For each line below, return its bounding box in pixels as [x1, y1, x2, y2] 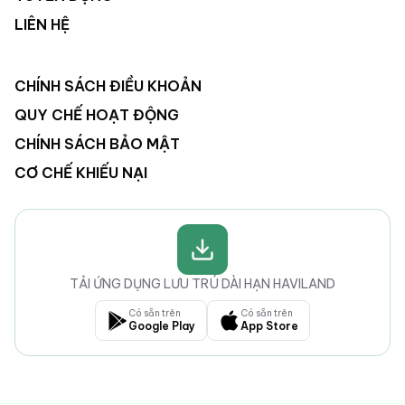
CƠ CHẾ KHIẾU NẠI [14, 164, 147, 183]
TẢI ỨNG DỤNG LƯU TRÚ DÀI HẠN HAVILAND [70, 276, 335, 293]
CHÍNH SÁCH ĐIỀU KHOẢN [14, 77, 202, 96]
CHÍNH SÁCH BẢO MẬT [14, 135, 180, 154]
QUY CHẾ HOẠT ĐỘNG [14, 106, 179, 125]
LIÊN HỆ [14, 15, 70, 34]
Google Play [128, 319, 195, 334]
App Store [240, 319, 298, 334]
